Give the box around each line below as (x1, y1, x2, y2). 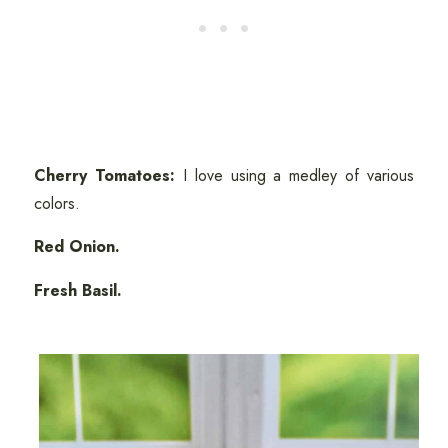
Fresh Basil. (33, 279, 127, 303)
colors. (33, 192, 85, 216)
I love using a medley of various (174, 164, 415, 188)
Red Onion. (33, 235, 125, 259)
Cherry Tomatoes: (33, 164, 175, 188)
